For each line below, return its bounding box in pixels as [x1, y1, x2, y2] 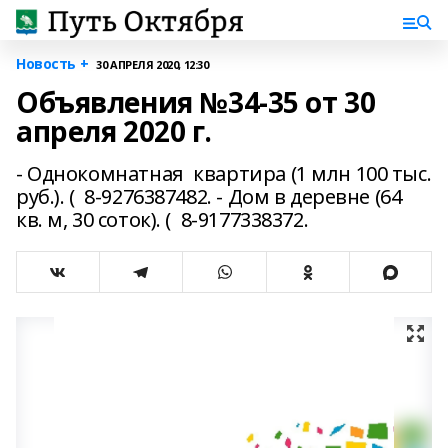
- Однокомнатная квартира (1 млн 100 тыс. [16, 160, 432, 187]
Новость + [16, 54, 89, 73]
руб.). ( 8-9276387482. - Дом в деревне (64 [16, 183, 402, 210]
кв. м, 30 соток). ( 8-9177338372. [16, 206, 309, 233]
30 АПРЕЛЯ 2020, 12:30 [96, 56, 209, 72]
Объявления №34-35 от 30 [16, 83, 376, 121]
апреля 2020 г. [16, 112, 212, 150]
